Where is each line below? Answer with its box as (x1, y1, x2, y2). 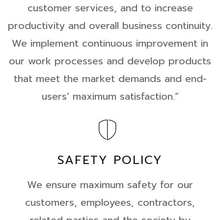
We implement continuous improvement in (12, 36, 208, 51)
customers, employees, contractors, (25, 195, 195, 210)
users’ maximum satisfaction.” (41, 89, 179, 104)
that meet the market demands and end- (13, 71, 207, 86)
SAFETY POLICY (57, 151, 163, 169)
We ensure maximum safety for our (27, 177, 193, 192)
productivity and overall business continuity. (7, 18, 213, 33)
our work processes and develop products (9, 54, 211, 68)
